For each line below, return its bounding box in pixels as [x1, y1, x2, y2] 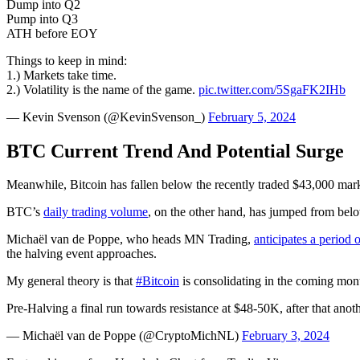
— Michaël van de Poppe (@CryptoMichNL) [6, 329, 242, 343]
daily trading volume [43, 205, 148, 219]
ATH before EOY [6, 26, 98, 40]
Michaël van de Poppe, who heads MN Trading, [6, 232, 254, 247]
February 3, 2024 [242, 329, 329, 343]
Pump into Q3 [6, 11, 78, 26]
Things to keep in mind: [6, 53, 127, 67]
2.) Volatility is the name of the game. [6, 82, 198, 96]
